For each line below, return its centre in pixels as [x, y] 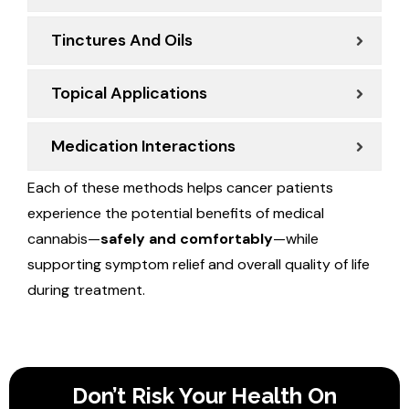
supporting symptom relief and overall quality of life [199, 265]
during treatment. [86, 290]
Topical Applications [129, 94]
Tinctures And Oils [122, 41]
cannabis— [64, 239]
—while [296, 239]
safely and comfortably [187, 239]
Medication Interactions [143, 147]
